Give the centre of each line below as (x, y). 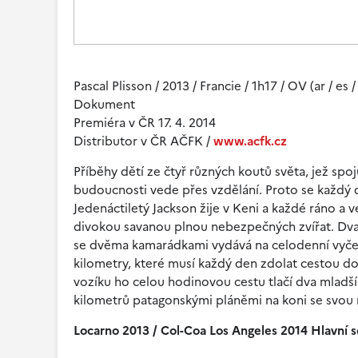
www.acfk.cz (250, 141)
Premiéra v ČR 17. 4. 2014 (145, 123)
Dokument (104, 104)
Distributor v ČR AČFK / (143, 141)
